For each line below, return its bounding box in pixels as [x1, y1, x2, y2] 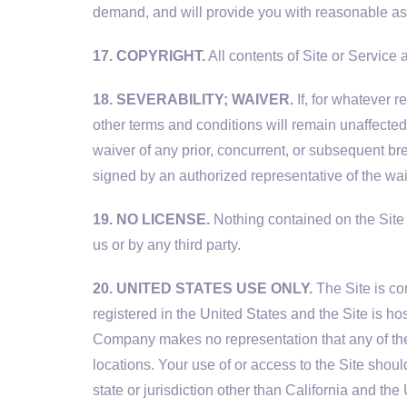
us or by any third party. [93, 237, 241, 253]
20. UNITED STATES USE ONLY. [93, 281, 313, 296]
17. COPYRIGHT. [93, 48, 205, 64]
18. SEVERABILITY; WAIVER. [93, 92, 293, 107]
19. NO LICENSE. [93, 212, 210, 227]
